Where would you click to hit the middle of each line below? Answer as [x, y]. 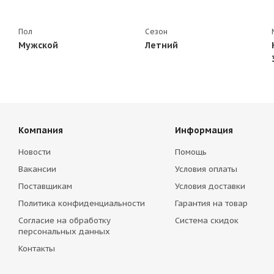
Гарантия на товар [211, 203]
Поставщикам [45, 186]
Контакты [37, 249]
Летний [162, 45]
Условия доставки [210, 186]
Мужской [38, 45]
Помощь [191, 152]
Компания [41, 130]
